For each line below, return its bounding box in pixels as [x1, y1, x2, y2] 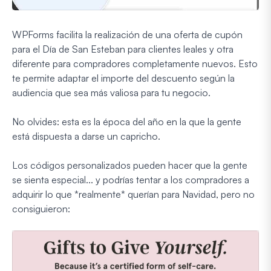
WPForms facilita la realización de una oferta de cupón [12, 28, 243, 41]
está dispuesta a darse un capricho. [12, 130, 160, 143]
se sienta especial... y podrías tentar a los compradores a [12, 174, 249, 186]
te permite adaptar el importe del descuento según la [12, 72, 235, 85]
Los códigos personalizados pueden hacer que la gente [12, 159, 247, 172]
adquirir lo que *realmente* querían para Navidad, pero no [12, 188, 255, 201]
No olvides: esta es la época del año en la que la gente [12, 116, 241, 128]
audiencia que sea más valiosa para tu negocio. [12, 87, 211, 99]
